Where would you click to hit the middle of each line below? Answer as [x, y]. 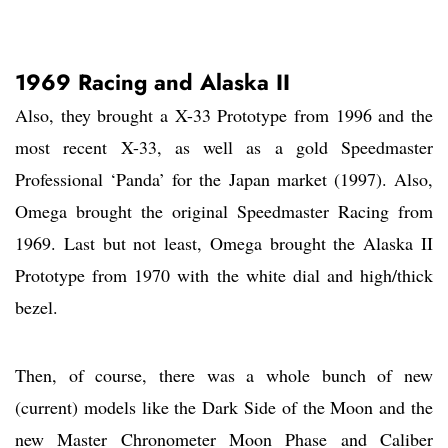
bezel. [36, 307]
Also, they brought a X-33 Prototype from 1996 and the [224, 115]
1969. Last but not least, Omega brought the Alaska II [224, 243]
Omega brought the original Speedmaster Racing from [224, 211]
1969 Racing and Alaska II [152, 82]
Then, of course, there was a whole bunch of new [224, 375]
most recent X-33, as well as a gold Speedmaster [224, 147]
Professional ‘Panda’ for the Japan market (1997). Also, [224, 179]
